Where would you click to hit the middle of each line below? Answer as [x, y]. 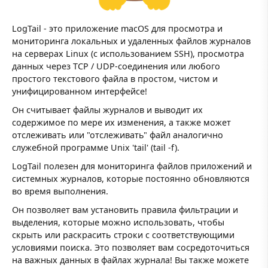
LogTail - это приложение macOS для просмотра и [117, 28]
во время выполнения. [60, 191]
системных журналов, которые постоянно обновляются [131, 179]
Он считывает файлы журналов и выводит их [107, 109]
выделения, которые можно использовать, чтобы [118, 223]
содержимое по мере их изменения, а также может [121, 122]
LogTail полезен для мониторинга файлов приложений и [132, 166]
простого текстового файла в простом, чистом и [115, 78]
